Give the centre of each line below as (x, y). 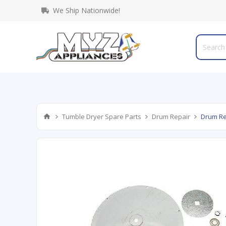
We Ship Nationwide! (87, 10)
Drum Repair (171, 117)
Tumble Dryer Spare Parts (102, 117)
